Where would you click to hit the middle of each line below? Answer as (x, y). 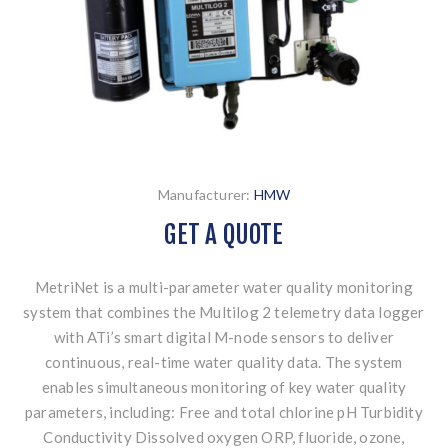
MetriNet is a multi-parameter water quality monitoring (224, 287)
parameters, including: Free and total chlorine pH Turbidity (224, 412)
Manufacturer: (204, 195)
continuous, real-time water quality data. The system (224, 362)
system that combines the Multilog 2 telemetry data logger (224, 312)
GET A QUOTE (224, 235)
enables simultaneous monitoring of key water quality (224, 387)
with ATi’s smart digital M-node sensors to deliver (223, 337)
